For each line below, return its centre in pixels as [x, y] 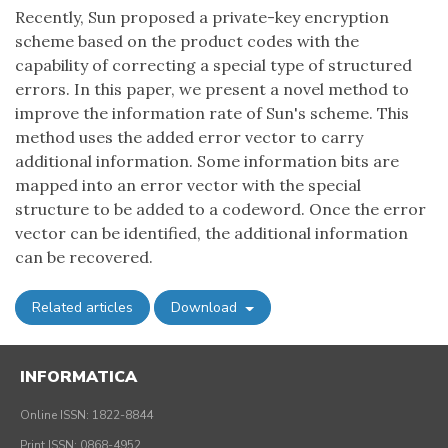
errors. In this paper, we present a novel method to [212, 89]
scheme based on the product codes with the [187, 41]
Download [206, 308]
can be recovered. [84, 257]
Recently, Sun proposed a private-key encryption [202, 17]
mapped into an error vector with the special [188, 185]
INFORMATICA [78, 377]
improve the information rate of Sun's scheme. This [212, 113]
